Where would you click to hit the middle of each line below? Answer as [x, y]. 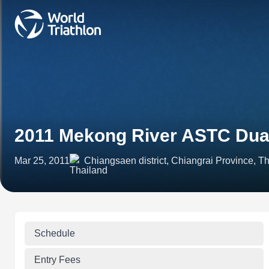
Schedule [55, 233]
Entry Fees [57, 260]
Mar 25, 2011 [42, 161]
